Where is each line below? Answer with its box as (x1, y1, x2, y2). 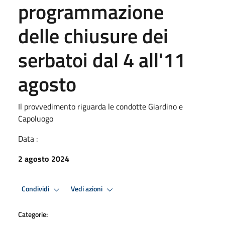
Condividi (22, 183, 51, 195)
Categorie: (18, 208, 48, 219)
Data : (18, 132, 38, 145)
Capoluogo (18, 112, 53, 125)
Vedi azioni (71, 183, 104, 195)
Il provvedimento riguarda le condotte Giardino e (18, 100, 183, 113)
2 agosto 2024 (18, 152, 69, 165)
